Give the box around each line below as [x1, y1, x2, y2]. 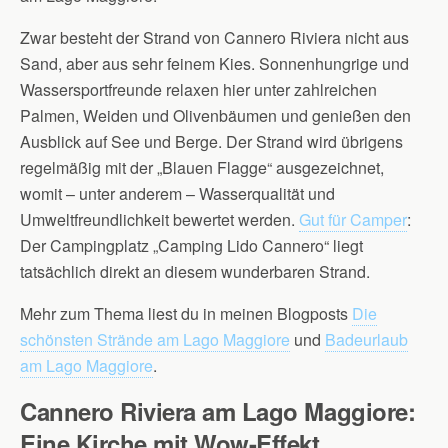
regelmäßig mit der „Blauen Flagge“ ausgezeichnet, [20, 156, 384, 179]
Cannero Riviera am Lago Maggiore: [20, 394, 416, 428]
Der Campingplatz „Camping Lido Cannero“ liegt [20, 234, 363, 257]
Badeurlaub [325, 328, 408, 351]
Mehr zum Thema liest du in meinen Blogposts [20, 302, 352, 325]
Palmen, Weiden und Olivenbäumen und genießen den [20, 104, 411, 127]
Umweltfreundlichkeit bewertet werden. [20, 208, 299, 231]
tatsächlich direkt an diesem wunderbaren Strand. [20, 260, 370, 283]
